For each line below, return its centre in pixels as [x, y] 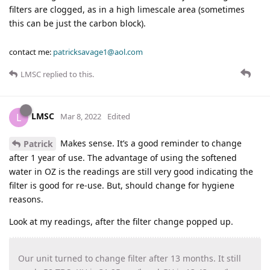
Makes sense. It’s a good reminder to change [150, 143]
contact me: [31, 52]
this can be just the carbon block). [77, 23]
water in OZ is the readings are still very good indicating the [131, 172]
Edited [119, 117]
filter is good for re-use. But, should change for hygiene [122, 186]
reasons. [26, 199]
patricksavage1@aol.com [98, 52]
